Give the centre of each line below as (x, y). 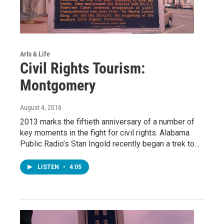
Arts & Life (35, 54)
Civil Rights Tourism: (82, 68)
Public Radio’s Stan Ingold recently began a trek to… (110, 143)
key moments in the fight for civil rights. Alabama (105, 132)
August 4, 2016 (41, 107)
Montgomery (58, 85)
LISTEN (49, 167)
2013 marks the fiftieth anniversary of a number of (107, 121)
